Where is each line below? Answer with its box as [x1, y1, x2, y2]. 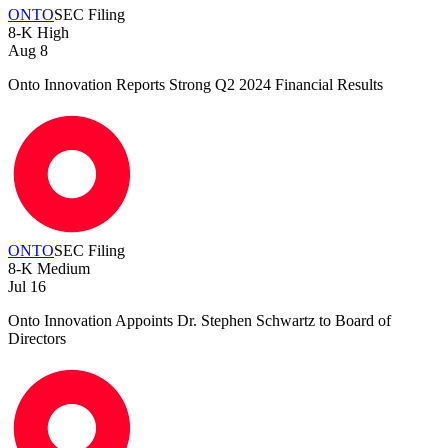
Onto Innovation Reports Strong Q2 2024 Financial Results [8, 76, 383, 94]
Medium [33, 260, 90, 278]
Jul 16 [8, 278, 46, 296]
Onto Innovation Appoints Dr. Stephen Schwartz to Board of [8, 312, 391, 330]
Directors [8, 330, 66, 348]
